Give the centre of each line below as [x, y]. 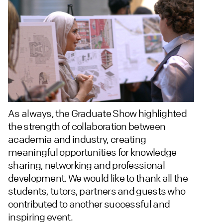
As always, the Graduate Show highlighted [97, 113]
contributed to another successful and [89, 204]
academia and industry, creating [77, 139]
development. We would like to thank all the [98, 178]
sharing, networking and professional [86, 165]
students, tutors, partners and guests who [97, 191]
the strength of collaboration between [87, 126]
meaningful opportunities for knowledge [92, 152]
